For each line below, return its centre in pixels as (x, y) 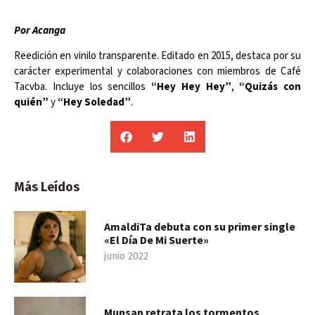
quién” (32, 103)
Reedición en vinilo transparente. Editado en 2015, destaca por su (157, 56)
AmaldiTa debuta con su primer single (200, 226)
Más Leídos (47, 187)
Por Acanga (40, 30)
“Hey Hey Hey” (191, 87)
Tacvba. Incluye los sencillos (83, 87)
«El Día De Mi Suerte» (156, 239)
